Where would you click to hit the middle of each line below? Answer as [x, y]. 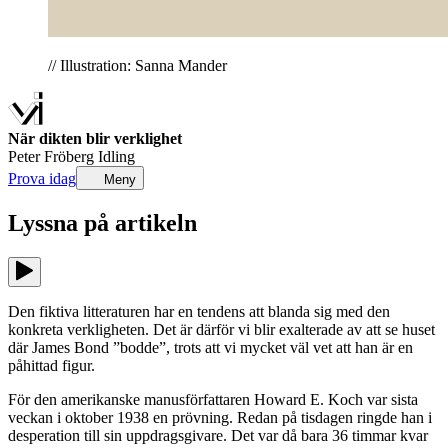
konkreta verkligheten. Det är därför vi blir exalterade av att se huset [221, 329]
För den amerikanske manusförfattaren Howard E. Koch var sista [213, 399]
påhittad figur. [51, 365]
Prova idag [42, 178]
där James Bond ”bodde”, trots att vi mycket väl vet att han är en [210, 347]
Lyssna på [61, 222]
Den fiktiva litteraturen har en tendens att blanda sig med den [199, 311]
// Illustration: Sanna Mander [137, 65]
